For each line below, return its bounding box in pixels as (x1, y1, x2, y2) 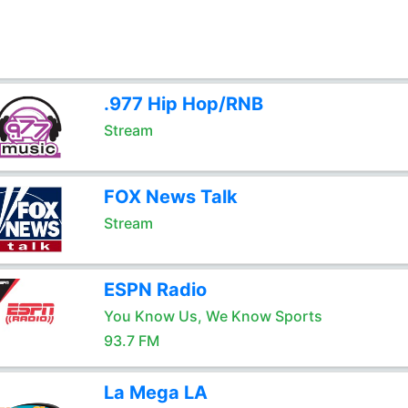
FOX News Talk (103, 186, 238, 208)
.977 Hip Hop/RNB (103, 93, 263, 115)
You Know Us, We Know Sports (103, 307, 322, 325)
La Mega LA (103, 382, 208, 403)
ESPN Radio (103, 279, 207, 301)
